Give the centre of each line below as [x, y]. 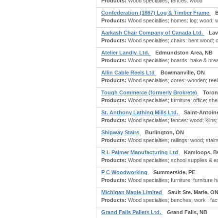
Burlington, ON [164, 132]
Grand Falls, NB [187, 212]
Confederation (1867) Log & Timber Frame [156, 13]
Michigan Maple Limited [132, 192]
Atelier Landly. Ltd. [126, 53]
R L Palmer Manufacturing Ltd [140, 152]
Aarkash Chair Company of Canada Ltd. [153, 33]
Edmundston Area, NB [184, 53]
